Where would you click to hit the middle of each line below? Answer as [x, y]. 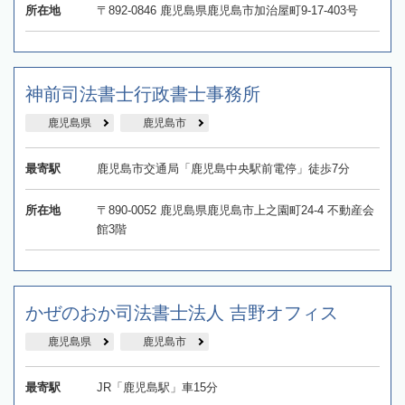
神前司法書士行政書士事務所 [143, 94]
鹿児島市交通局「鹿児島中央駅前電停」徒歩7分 [223, 169]
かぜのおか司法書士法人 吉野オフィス [182, 313]
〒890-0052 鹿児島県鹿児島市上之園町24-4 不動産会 [235, 211]
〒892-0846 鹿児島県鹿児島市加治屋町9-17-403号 [227, 11]
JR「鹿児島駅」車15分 [157, 388]
